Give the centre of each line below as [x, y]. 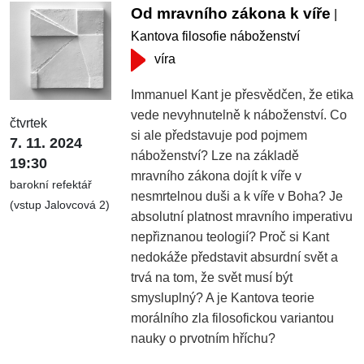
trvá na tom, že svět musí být [212, 277]
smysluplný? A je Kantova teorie [223, 297]
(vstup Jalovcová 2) [60, 205]
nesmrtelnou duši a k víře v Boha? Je [237, 196]
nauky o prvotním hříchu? [204, 338]
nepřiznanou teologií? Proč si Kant [230, 236]
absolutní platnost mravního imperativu [242, 216]
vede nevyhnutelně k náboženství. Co [239, 115]
